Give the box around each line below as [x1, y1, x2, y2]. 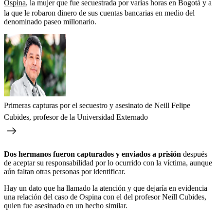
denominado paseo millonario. [4, 17, 96, 26]
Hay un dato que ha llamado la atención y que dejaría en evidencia [4, 183, 207, 192]
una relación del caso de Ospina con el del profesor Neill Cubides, [4, 192, 206, 201]
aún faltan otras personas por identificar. [4, 167, 126, 176]
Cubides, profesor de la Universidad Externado [4, 112, 148, 121]
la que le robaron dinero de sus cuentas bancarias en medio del [4, 8, 195, 17]
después [181, 149, 207, 158]
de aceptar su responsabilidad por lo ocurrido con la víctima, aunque [4, 158, 212, 167]
